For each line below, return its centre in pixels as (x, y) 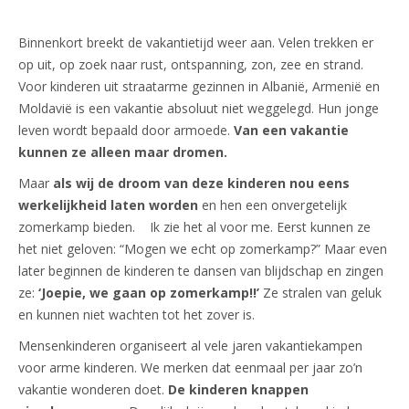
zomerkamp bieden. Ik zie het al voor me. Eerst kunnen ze (194, 227)
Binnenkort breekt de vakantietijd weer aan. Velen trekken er (196, 43)
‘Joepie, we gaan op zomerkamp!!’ (149, 293)
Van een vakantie (291, 131)
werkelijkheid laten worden (108, 205)
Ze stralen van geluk (320, 293)
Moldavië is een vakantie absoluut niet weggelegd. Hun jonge (199, 109)
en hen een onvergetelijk (273, 205)
